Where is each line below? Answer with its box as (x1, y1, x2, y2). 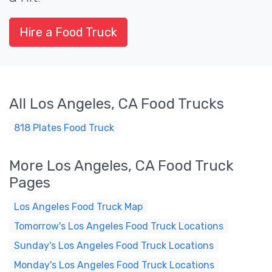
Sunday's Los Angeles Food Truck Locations (14, 240, 214, 251)
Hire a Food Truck (19, 25, 117, 39)
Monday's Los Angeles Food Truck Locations (14, 259, 214, 271)
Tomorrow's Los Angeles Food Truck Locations (14, 220, 223, 232)
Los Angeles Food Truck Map (14, 201, 143, 212)
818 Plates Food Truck (14, 122, 114, 134)
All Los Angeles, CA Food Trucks (9, 95, 224, 112)
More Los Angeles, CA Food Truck (9, 157, 234, 174)
